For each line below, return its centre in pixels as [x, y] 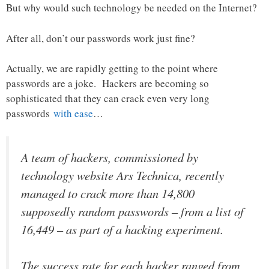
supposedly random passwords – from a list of [132, 211]
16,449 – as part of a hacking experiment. [122, 229]
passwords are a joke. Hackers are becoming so [107, 83]
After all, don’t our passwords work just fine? [101, 38]
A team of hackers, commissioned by [110, 157]
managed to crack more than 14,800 [108, 193]
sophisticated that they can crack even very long [108, 98]
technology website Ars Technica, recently [122, 175]
